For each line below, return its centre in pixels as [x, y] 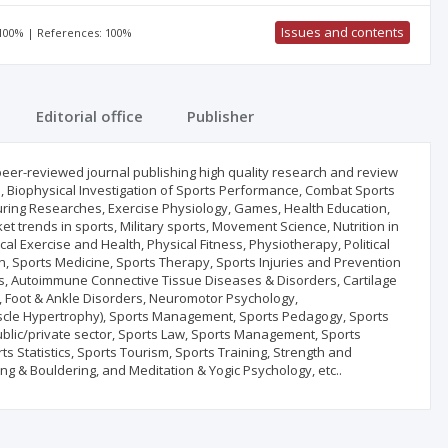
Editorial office [89, 116]
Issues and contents [342, 32]
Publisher [220, 116]
